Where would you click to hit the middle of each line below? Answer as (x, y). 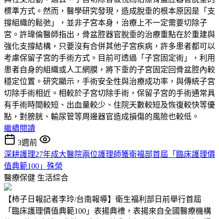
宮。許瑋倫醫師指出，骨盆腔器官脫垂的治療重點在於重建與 (109, 34)
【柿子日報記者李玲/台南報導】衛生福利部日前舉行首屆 (103, 199)
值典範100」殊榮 (33, 166)
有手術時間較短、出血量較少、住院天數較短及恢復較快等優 (109, 105)
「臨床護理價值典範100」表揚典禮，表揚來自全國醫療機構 (108, 211)
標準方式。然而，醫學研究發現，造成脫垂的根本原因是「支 (109, 11)
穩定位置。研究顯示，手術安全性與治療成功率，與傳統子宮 (109, 81)
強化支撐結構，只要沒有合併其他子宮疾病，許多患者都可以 (109, 46)
